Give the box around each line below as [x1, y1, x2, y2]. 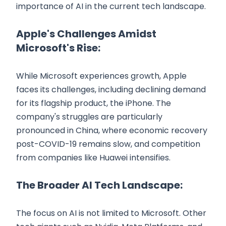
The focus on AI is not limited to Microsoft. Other [16, 207, 206, 219]
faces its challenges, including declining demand [16, 83, 206, 95]
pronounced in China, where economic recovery [16, 124, 207, 136]
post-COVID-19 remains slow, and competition [16, 138, 200, 150]
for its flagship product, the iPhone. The [16, 97, 171, 109]
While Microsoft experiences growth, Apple [16, 70, 187, 82]
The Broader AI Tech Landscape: [16, 178, 183, 192]
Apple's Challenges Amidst [16, 26, 156, 41]
